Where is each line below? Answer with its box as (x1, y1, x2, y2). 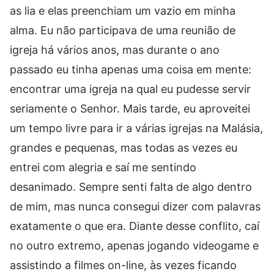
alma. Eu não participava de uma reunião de (10, 23, 235, 37)
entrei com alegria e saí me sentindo (10, 160, 196, 174)
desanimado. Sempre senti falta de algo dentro (10, 180, 252, 193)
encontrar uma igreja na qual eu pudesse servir (10, 82, 251, 95)
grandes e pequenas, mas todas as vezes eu (10, 141, 237, 154)
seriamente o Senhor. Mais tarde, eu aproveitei (10, 102, 250, 115)
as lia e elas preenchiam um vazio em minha (10, 4, 235, 17)
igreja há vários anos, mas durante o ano (10, 43, 220, 56)
